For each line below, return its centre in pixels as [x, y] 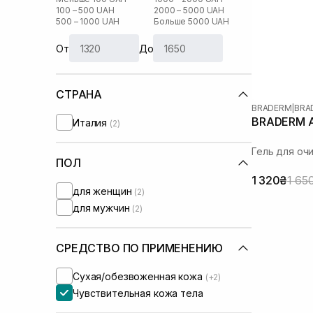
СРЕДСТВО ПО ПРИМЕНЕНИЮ [139, 248]
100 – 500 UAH [85, 10]
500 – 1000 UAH [88, 21]
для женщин [104, 191]
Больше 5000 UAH [192, 21]
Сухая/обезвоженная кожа [139, 276]
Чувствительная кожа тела [138, 293]
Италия [92, 122]
